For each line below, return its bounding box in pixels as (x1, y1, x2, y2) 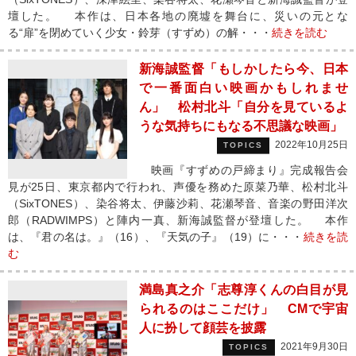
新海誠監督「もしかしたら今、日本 (139, 62, 348, 75)
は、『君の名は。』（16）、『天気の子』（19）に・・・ (8, 230, 304, 243)
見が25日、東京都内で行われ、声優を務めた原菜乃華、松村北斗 (8, 180, 348, 193)
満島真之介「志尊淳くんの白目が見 (139, 283, 348, 296)
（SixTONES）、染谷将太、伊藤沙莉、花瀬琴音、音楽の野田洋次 (8, 197, 348, 210)
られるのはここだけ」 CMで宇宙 (139, 302, 348, 315)
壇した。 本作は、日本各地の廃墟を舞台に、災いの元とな (8, 10, 348, 22)
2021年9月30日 (281, 341, 348, 352)
